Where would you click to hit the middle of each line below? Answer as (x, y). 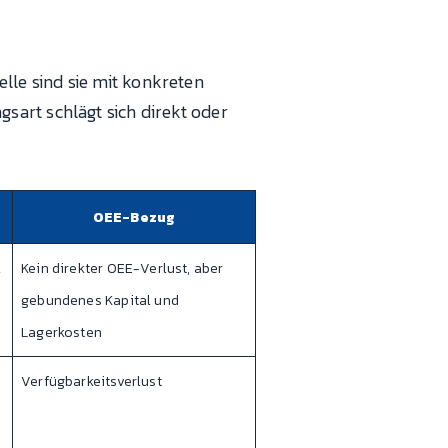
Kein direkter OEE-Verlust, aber (122, 269)
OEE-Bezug (134, 218)
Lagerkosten (61, 333)
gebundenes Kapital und (100, 301)
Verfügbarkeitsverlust (91, 382)
